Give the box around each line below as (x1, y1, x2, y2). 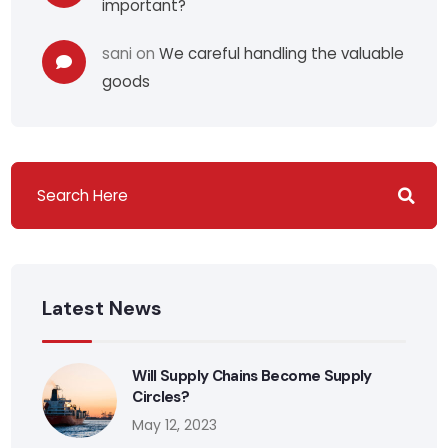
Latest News (42, 296, 163, 322)
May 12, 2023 (132, 414, 218, 435)
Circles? (132, 386, 190, 407)
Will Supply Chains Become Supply (132, 365, 372, 386)
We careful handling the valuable (159, 43, 405, 65)
